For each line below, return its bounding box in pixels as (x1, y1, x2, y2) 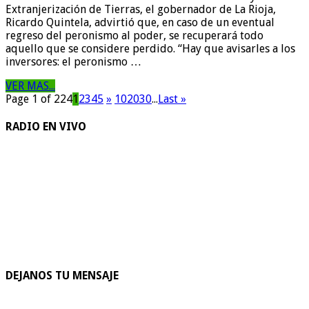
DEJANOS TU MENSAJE (6, 268, 119, 282)
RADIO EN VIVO (6, 120, 86, 134)
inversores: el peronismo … (6, 54, 141, 68)
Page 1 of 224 (6, 92, 72, 106)
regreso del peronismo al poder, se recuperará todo (6, 28, 263, 42)
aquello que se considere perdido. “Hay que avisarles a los (6, 41, 295, 55)
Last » (158, 92, 186, 106)
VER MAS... (6, 79, 55, 92)
